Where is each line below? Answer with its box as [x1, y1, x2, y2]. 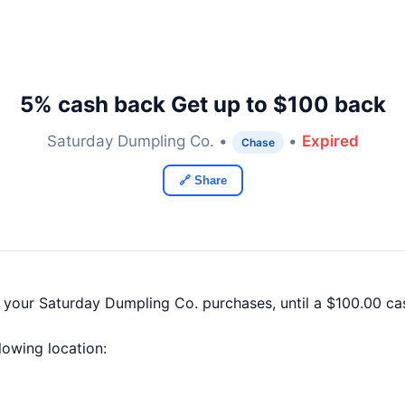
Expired [301, 132, 359, 150]
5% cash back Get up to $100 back [19, 91, 386, 118]
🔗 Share [178, 174, 227, 187]
